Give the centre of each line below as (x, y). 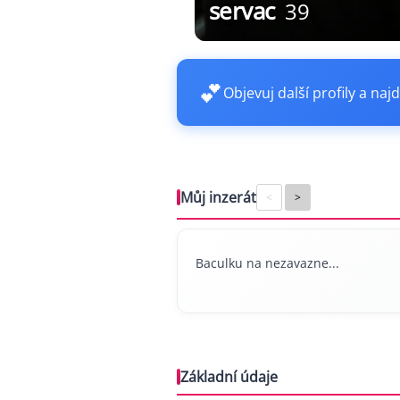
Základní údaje (229, 377)
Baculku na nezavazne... (267, 263)
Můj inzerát (218, 197)
